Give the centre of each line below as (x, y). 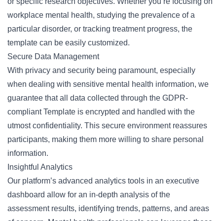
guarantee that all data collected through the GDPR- (98, 98)
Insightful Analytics (40, 167)
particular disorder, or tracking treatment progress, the (100, 29)
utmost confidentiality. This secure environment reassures (107, 126)
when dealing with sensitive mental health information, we (108, 84)
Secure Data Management (53, 56)
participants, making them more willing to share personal (106, 139)
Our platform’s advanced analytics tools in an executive (103, 181)
